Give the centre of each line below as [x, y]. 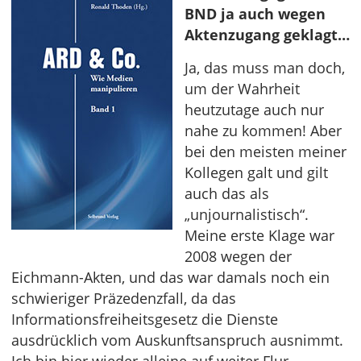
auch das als [227, 193]
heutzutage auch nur [254, 110]
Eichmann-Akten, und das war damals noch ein [170, 277]
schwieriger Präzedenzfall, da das [124, 298]
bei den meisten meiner [266, 151]
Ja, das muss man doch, [265, 68]
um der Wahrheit [242, 89]
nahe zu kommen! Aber [263, 131]
